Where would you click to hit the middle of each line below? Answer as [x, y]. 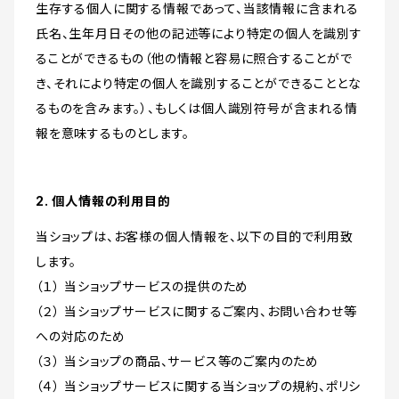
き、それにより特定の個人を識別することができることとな [199, 84]
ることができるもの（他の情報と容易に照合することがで [194, 59]
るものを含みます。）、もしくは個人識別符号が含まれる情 [197, 109]
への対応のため [81, 337]
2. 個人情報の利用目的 [103, 201]
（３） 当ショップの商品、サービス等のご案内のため [177, 362]
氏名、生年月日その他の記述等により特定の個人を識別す [199, 34]
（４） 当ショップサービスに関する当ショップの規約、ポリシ [199, 387]
